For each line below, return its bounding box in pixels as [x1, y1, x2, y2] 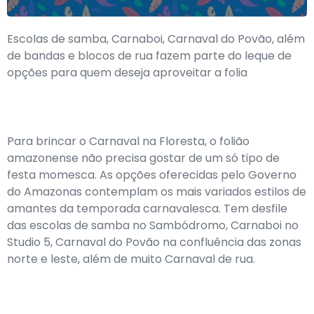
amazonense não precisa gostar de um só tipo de [7, 150, 280, 166]
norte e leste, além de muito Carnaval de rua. [7, 251, 255, 267]
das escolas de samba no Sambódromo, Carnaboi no [7, 217, 299, 233]
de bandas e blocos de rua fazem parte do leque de [7, 48, 292, 64]
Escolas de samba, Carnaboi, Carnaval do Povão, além [7, 31, 305, 47]
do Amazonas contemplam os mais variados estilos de [7, 184, 306, 200]
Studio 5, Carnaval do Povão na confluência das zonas [7, 234, 301, 250]
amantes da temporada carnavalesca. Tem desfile [7, 200, 287, 217]
